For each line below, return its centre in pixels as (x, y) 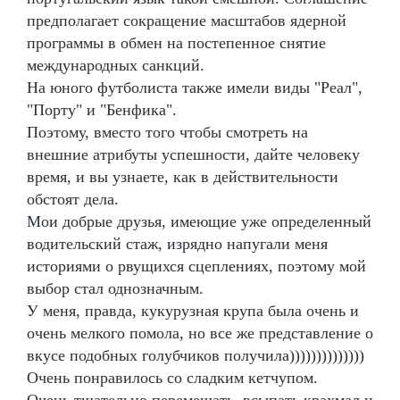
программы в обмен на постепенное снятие (176, 42)
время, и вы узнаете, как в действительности (183, 176)
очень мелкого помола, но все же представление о (200, 333)
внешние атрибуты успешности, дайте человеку (193, 154)
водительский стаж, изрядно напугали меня (177, 243)
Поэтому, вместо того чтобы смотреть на (167, 132)
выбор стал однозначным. (115, 288)
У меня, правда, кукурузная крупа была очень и (193, 310)
